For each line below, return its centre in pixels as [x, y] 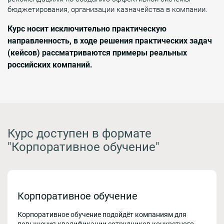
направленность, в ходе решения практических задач [110, 40]
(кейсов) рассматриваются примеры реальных [97, 52]
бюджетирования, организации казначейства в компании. [107, 9]
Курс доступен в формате [79, 133]
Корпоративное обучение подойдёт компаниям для [102, 214]
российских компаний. [50, 64]
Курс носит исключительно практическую [87, 28]
